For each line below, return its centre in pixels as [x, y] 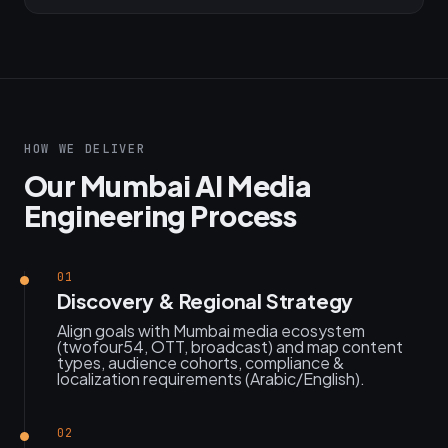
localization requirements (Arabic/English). [211, 378]
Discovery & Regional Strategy [205, 300]
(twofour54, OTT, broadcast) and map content [230, 346]
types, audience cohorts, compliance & [200, 362]
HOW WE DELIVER [85, 149]
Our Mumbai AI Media [168, 185]
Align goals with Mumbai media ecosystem [211, 330]
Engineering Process [160, 215]
